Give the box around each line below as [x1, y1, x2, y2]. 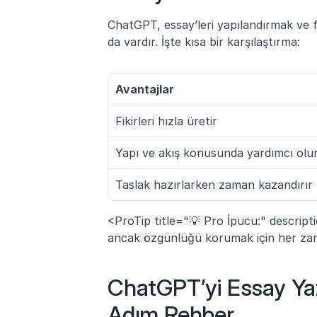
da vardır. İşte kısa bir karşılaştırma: [108, 34, 300, 49]
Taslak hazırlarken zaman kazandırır [115, 177, 313, 192]
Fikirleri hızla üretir [115, 113, 217, 128]
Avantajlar [115, 81, 174, 96]
